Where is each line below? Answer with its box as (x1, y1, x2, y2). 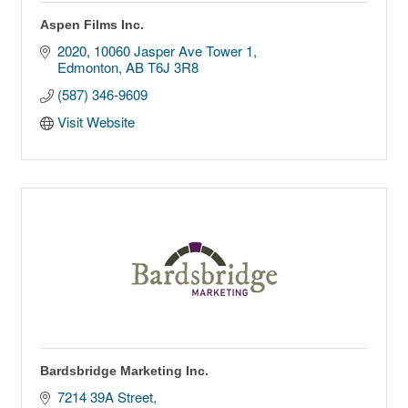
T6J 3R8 (147, 57, 199, 77)
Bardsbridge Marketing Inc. (40, 363, 209, 379)
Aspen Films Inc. (40, 17, 144, 33)
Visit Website (56, 112, 135, 132)
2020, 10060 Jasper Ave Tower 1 (56, 41, 253, 61)
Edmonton (56, 57, 118, 77)
